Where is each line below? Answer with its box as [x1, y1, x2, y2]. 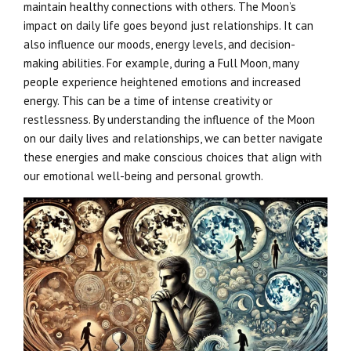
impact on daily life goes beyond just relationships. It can [24, 17, 313, 33]
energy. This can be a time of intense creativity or [24, 92, 273, 108]
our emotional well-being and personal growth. [24, 168, 263, 183]
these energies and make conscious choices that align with [24, 149, 322, 165]
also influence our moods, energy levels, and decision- [24, 36, 295, 52]
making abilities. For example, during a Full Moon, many [24, 55, 299, 71]
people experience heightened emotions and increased [24, 74, 301, 89]
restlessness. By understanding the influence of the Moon [24, 111, 315, 127]
